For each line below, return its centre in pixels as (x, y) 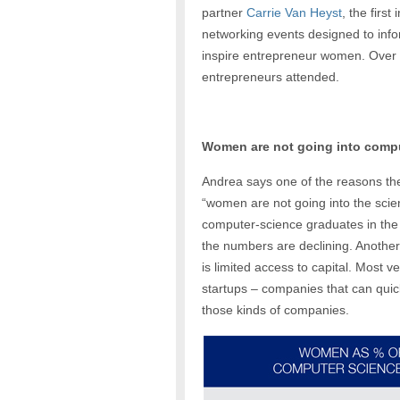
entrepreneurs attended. (270, 77)
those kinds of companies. (275, 310)
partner (224, 13)
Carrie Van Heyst (294, 13)
